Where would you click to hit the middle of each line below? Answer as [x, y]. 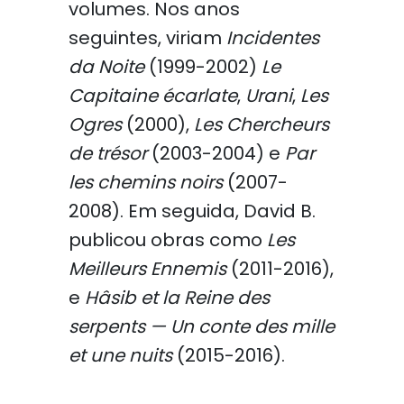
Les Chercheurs [261, 124]
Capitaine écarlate [152, 96]
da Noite [106, 67]
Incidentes [272, 38]
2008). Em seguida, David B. [192, 211]
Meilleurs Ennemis [147, 269]
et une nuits [120, 355]
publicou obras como [167, 240]
